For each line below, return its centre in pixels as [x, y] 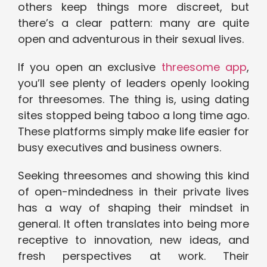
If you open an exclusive [90, 67]
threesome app [204, 67]
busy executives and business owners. [119, 148]
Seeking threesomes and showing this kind [133, 176]
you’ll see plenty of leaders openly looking [133, 83]
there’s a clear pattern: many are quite [133, 23]
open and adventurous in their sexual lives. [131, 39]
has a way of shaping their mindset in [133, 208]
